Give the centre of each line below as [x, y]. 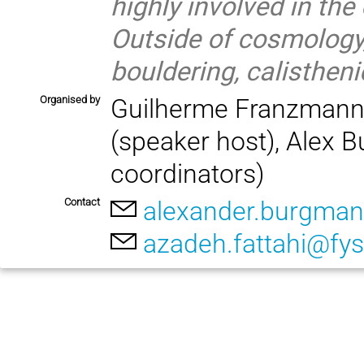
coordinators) [188, 173]
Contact [82, 202]
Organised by [70, 99]
